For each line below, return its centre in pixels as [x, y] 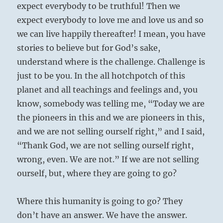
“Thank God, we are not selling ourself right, [106, 146]
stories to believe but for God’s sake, [89, 48]
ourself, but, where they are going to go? [97, 173]
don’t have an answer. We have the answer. [102, 215]
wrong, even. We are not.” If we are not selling [108, 160]
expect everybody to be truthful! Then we [99, 6]
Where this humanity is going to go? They [100, 201]
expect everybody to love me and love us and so [111, 20]
